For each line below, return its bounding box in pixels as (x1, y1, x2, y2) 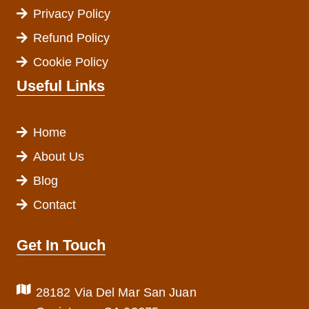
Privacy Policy (33, 6, 110, 21)
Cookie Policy (33, 54, 108, 69)
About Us (33, 149, 84, 163)
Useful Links (17, 77, 105, 94)
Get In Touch (17, 236, 106, 254)
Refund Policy (33, 30, 110, 45)
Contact (33, 197, 76, 212)
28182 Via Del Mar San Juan (36, 285, 197, 299)
